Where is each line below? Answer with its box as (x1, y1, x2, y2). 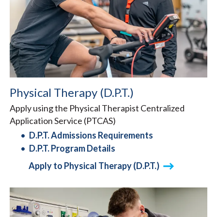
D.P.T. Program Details (29, 143, 115, 154)
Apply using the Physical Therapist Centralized (10, 103, 185, 114)
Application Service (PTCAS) (10, 115, 116, 126)
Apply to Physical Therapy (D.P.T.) (29, 160, 159, 171)
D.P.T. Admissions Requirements (29, 130, 153, 141)
